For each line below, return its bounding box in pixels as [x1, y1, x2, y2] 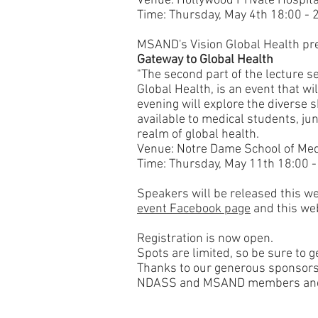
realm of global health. [137, 127, 259, 142]
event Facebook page [137, 202, 251, 216]
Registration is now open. [137, 231, 273, 246]
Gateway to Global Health [137, 53, 273, 67]
